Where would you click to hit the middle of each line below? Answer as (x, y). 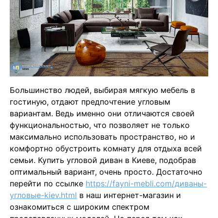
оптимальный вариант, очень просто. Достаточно (106, 172)
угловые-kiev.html (43, 195)
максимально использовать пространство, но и (102, 136)
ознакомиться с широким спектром (80, 207)
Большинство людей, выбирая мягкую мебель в (102, 90)
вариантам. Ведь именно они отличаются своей (102, 113)
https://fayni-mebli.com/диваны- (146, 183)
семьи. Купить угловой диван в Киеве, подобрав (103, 160)
